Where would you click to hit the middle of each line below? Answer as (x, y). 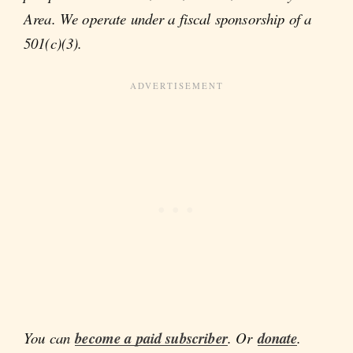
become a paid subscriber (151, 338)
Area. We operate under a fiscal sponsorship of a (168, 19)
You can (50, 337)
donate (277, 338)
